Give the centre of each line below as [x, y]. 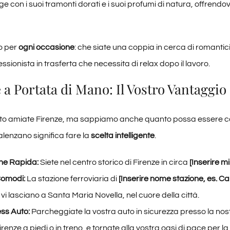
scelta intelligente [122, 136]
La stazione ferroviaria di [72, 179]
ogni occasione [46, 47]
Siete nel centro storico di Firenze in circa [114, 162]
